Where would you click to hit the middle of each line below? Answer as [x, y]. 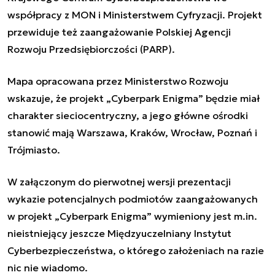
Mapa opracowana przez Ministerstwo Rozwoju [118, 81]
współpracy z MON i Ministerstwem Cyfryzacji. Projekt [135, 14]
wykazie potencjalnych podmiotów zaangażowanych [133, 199]
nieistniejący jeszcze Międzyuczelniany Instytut [119, 233]
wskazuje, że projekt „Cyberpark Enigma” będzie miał [134, 98]
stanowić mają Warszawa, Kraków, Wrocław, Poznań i [132, 132]
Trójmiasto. [34, 149]
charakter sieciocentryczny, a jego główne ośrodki [128, 115]
